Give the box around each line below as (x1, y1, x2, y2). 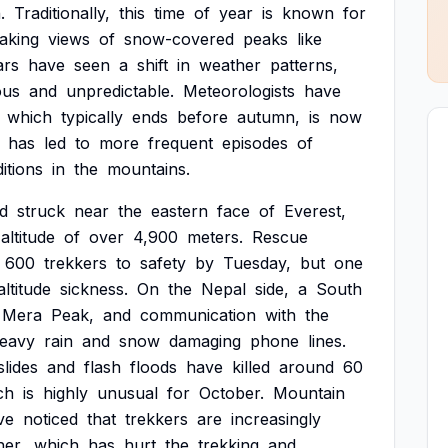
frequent (148, 133, 213, 153)
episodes (222, 133, 288, 153)
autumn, (237, 107, 300, 127)
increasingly (231, 409, 321, 429)
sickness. (60, 279, 128, 299)
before (177, 107, 228, 127)
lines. (308, 331, 346, 351)
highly (43, 383, 88, 403)
